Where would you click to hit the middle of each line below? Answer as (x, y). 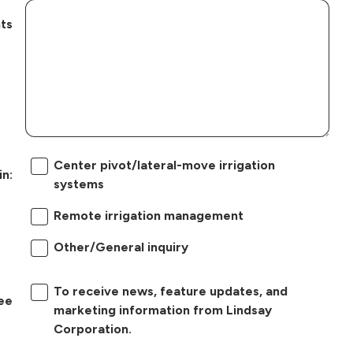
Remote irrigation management (148, 215)
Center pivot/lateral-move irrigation (164, 165)
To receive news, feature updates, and (170, 291)
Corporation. (92, 329)
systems (78, 184)
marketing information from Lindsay (162, 310)
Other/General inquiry (121, 247)
